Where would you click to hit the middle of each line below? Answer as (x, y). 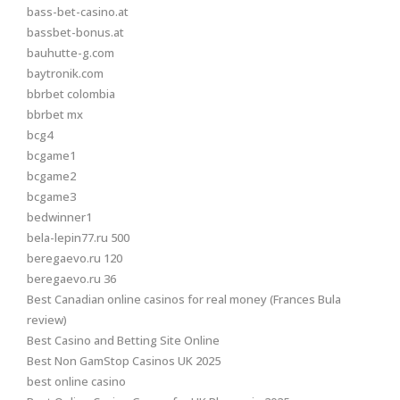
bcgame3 (51, 196)
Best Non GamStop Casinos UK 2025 (124, 361)
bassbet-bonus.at (75, 32)
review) (47, 320)
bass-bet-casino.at (78, 12)
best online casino (76, 381)
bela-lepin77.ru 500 (78, 237)
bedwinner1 (59, 217)
